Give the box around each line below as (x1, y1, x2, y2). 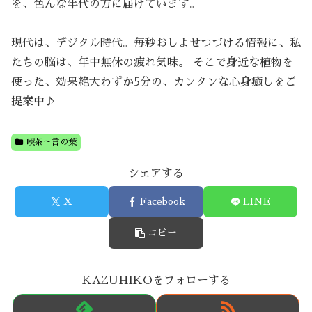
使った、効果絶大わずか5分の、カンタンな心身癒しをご (11, 76, 296, 88)
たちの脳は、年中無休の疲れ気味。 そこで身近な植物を (11, 56, 293, 68)
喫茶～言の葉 (26, 137, 77, 146)
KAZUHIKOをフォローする (81, 275, 231, 287)
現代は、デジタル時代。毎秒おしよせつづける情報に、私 (11, 37, 301, 49)
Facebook (139, 196, 185, 207)
